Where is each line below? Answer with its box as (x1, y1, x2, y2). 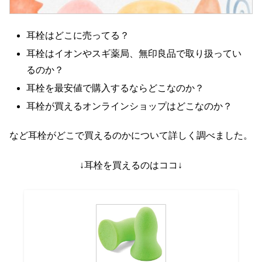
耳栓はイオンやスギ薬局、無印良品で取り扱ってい (26, 48, 242, 58)
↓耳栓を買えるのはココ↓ (80, 160, 182, 170)
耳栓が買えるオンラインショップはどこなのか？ (26, 101, 233, 112)
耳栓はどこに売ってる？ (26, 30, 130, 40)
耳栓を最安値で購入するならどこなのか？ (26, 82, 205, 93)
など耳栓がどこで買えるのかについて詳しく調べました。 (9, 130, 253, 141)
